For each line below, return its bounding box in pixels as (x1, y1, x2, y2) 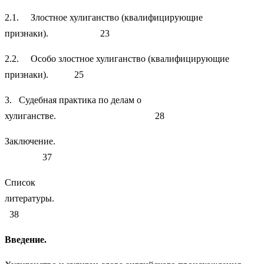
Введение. (5, 234, 47, 245)
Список (5, 177, 35, 187)
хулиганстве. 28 (5, 110, 164, 121)
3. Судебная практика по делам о (5, 94, 141, 105)
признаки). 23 (5, 28, 110, 38)
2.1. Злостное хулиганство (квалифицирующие (5, 12, 203, 22)
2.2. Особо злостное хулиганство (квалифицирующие (5, 53, 229, 64)
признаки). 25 (5, 69, 84, 80)
